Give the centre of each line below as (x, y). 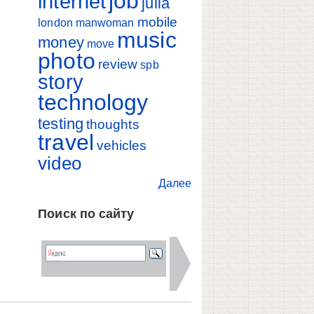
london (55, 23)
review (118, 64)
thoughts (112, 125)
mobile (157, 22)
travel (66, 143)
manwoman (105, 23)
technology (93, 103)
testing (61, 124)
